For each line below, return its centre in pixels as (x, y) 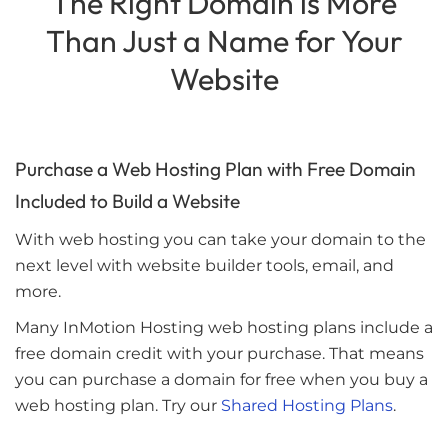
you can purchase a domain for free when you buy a (221, 380)
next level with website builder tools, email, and (204, 266)
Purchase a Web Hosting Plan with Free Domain (215, 169)
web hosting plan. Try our (118, 406)
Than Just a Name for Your (224, 41)
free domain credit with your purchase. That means (219, 354)
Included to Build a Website (127, 201)
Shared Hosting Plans (307, 406)
